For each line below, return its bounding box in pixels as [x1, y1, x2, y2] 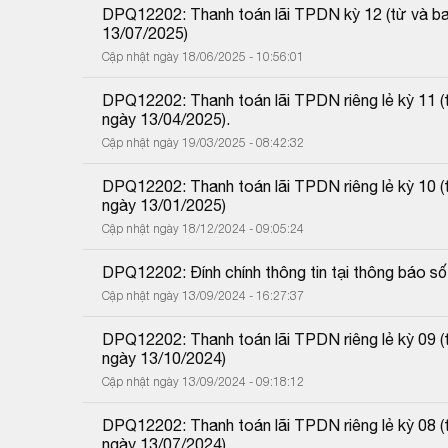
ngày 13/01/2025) [102, 195, 226, 214]
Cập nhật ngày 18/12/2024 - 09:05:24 [102, 220, 304, 236]
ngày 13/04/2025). [102, 109, 230, 128]
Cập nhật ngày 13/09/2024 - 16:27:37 [102, 287, 304, 303]
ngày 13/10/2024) [102, 348, 226, 367]
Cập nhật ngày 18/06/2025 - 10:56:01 [102, 48, 304, 64]
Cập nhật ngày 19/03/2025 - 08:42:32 [102, 134, 304, 150]
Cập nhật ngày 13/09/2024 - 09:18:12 [102, 373, 304, 389]
